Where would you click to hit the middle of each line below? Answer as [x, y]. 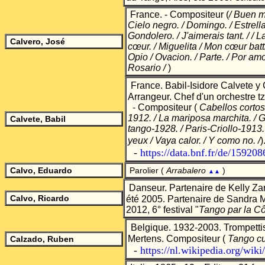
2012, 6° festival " [162, 210]
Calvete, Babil [38, 119]
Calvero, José [38, 41]
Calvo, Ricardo [40, 198]
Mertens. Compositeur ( [178, 239]
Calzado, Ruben [42, 239]
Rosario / [148, 68]
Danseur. [149, 188]
